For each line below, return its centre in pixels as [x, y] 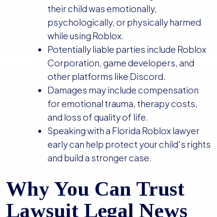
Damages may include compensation [123, 90]
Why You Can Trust [95, 189]
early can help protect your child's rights [129, 144]
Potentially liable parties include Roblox [127, 49]
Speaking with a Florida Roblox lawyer [124, 131]
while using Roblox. [86, 36]
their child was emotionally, [102, 9]
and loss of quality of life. [98, 117]
